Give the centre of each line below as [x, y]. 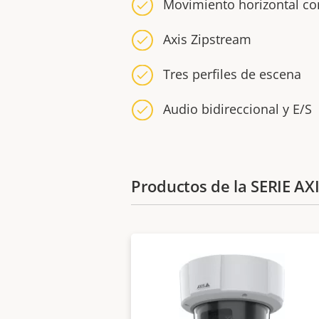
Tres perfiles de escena [232, 74]
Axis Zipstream [207, 39]
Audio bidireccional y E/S [237, 109]
